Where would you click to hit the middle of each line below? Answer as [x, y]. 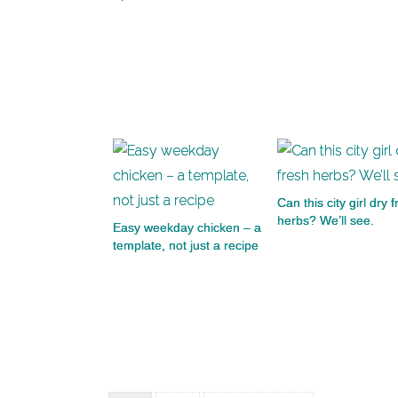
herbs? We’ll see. [326, 220]
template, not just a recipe [186, 245]
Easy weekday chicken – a [187, 227]
